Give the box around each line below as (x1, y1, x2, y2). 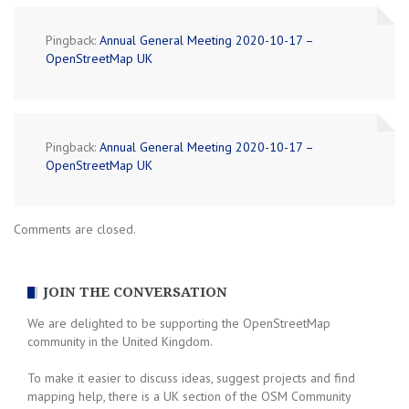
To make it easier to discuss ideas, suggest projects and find (27, 370, 355, 387)
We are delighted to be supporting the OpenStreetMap (27, 315, 330, 332)
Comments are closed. (14, 221, 136, 238)
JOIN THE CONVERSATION (43, 284, 227, 301)
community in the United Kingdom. (27, 333, 213, 351)
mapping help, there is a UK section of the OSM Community (27, 388, 351, 405)
